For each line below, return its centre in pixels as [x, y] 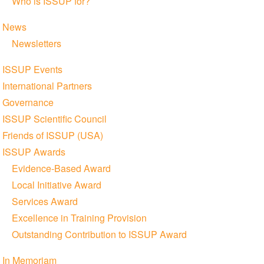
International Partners [47, 85]
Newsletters [36, 43]
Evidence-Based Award [61, 168]
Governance [28, 102]
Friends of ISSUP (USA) [52, 135]
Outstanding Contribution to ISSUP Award [99, 234]
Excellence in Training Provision [79, 217]
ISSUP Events [32, 69]
